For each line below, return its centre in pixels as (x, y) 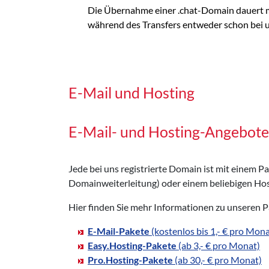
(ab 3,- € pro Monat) (218, 245)
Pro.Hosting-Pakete (130, 259)
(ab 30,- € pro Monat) (217, 259)
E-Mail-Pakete (119, 231)
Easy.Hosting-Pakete (132, 245)
